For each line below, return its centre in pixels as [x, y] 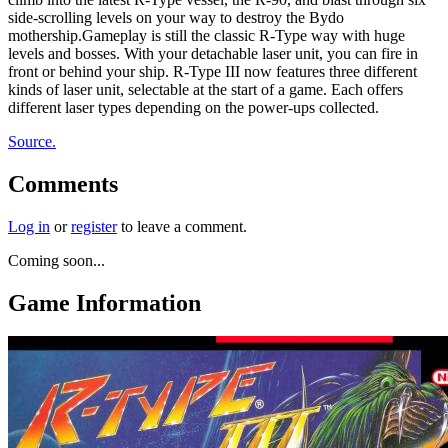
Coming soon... [56, 260]
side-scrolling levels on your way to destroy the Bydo [176, 17]
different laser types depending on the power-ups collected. [193, 107]
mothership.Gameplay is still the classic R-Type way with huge [206, 35]
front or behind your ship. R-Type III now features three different [212, 71]
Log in [29, 226]
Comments [63, 183]
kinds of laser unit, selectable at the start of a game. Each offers [205, 89]
